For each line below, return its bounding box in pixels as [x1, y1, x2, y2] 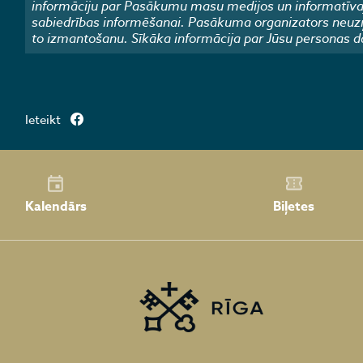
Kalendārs [24, 197, 87, 217]
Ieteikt [24, 111, 61, 130]
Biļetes [273, 197, 315, 217]
